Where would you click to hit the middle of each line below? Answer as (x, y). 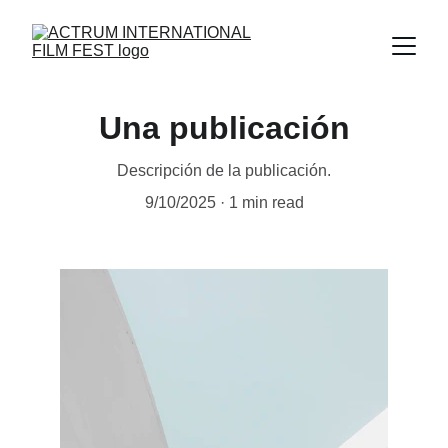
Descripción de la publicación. (224, 170)
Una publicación (224, 128)
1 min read (266, 202)
